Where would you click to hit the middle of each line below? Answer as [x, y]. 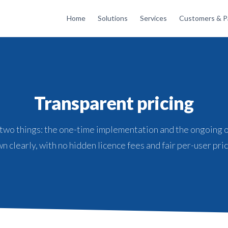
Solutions [113, 18]
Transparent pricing [114, 103]
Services [153, 18]
